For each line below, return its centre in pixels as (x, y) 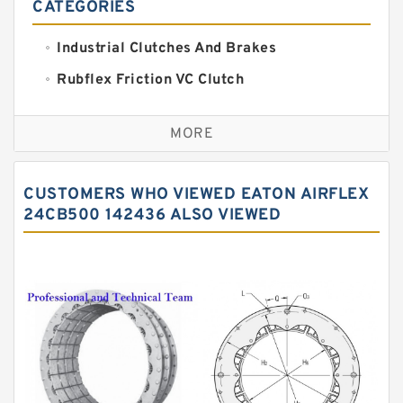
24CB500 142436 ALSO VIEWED (152, 215)
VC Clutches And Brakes (142, 111)
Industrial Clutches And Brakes (166, 48)
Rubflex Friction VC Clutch (150, 80)
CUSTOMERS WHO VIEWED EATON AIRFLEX (196, 194)
